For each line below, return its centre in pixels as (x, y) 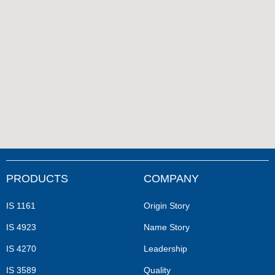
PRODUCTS (37, 179)
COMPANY (171, 179)
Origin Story (167, 206)
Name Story (167, 227)
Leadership (165, 249)
